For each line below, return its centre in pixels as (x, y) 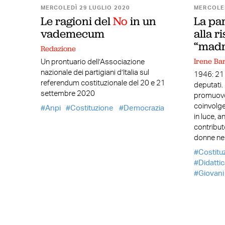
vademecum (72, 34)
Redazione (58, 48)
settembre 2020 (68, 94)
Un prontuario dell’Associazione (92, 62)
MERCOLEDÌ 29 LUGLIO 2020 (85, 8)
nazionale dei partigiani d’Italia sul (95, 73)
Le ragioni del (77, 21)
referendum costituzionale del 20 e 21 (103, 83)
